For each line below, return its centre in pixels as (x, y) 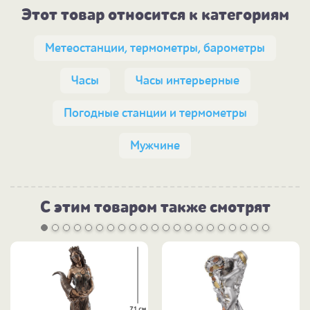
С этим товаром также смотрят (155, 208)
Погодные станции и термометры (155, 113)
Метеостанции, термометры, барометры (155, 48)
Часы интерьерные (187, 81)
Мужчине (155, 146)
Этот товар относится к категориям (155, 15)
